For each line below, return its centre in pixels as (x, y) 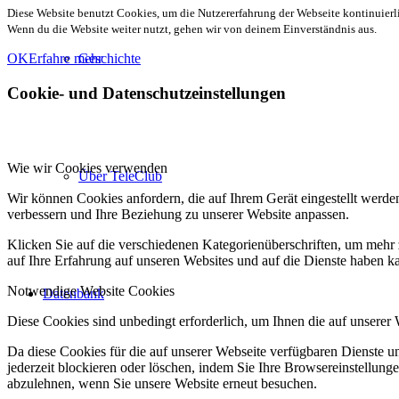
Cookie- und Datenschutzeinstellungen (147, 93)
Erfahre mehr (65, 58)
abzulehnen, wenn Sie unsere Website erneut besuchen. (162, 384)
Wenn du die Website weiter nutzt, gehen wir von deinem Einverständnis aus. (192, 28)
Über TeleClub (120, 176)
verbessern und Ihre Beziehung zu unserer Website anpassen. (178, 215)
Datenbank (73, 293)
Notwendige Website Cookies (91, 291)
